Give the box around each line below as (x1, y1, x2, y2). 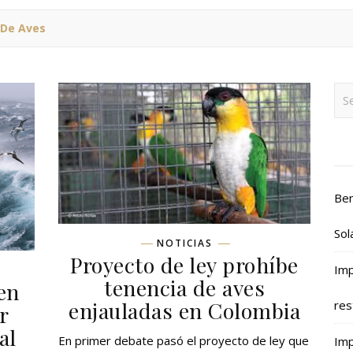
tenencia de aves (104, 273, 265, 303)
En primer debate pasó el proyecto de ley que (58, 333, 309, 349)
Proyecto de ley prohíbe (70, 251, 299, 280)
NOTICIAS (156, 236, 213, 251)
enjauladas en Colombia (69, 296, 300, 325)
